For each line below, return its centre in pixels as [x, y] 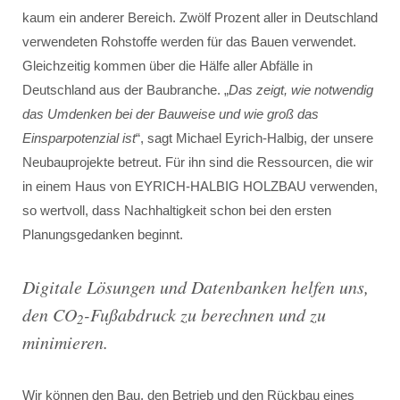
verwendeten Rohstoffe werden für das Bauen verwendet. [189, 42]
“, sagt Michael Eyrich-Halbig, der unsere [254, 138]
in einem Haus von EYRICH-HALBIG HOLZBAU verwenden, [200, 186]
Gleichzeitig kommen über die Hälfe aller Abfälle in [167, 66]
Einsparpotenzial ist [79, 138]
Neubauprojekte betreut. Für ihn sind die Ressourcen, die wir [198, 162]
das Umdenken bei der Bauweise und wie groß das [171, 114]
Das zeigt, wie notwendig [301, 90]
